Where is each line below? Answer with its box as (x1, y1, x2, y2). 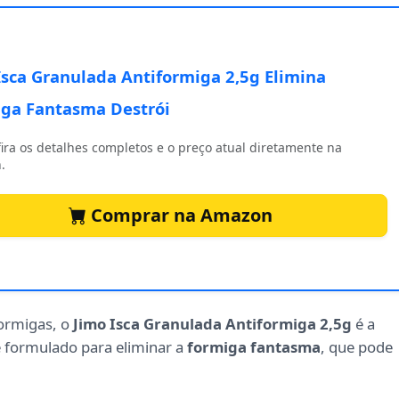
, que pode (321, 337, 393, 358)
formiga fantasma (187, 337, 321, 358)
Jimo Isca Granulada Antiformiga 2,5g (73, 313, 352, 335)
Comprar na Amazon (85, 203, 273, 228)
